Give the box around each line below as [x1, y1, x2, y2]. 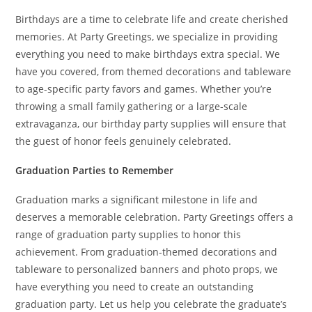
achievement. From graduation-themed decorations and [15, 245, 278, 258]
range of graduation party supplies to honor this [15, 228, 242, 241]
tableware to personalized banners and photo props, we [15, 263, 279, 276]
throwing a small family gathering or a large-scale [15, 100, 248, 113]
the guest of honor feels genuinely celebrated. [15, 134, 232, 148]
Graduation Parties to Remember [15, 164, 174, 177]
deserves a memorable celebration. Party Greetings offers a [15, 210, 294, 224]
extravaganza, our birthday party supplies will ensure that [15, 117, 287, 130]
